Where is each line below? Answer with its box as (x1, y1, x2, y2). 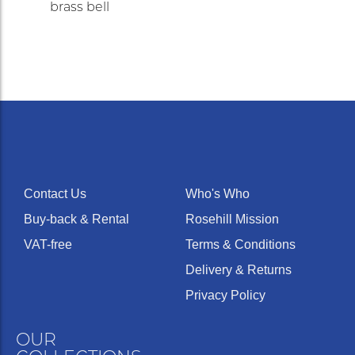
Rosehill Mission (185, 212, 279, 226)
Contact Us (24, 187, 86, 200)
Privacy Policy (185, 288, 265, 302)
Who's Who (185, 187, 250, 200)
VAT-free (24, 238, 72, 251)
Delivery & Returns (185, 263, 292, 277)
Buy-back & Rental (24, 212, 129, 226)
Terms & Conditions (185, 238, 296, 251)
